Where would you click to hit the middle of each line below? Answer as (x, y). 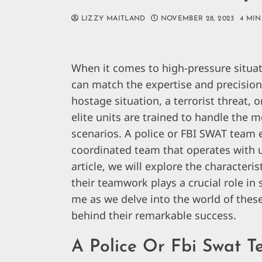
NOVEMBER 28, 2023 (197, 19)
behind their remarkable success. (154, 216)
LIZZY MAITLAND (112, 19)
